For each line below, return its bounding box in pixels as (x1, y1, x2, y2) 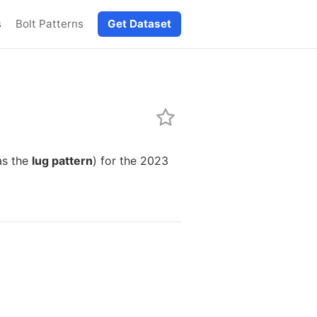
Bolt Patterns (16, 17, 83, 30)
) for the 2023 (93, 154, 168, 168)
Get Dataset (108, 17, 171, 30)
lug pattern (32, 154, 93, 168)
